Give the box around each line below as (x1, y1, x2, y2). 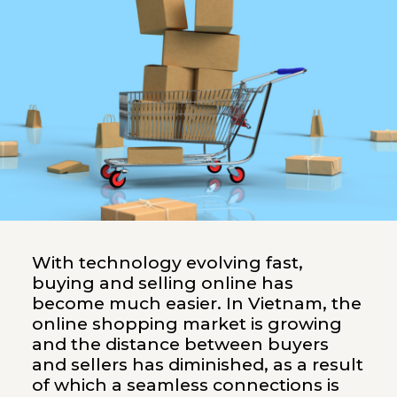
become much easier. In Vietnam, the (31, 292, 362, 314)
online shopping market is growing (31, 313, 342, 334)
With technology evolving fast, (31, 252, 303, 273)
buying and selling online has (31, 272, 293, 293)
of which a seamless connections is (31, 374, 339, 395)
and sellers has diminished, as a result (31, 354, 363, 375)
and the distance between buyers (31, 333, 329, 354)
